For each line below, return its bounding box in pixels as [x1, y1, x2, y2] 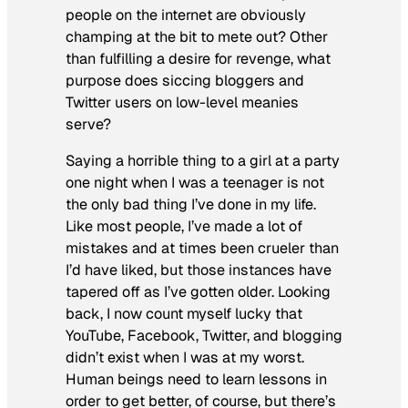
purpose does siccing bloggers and [66, 70, 304, 90]
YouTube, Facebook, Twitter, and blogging [66, 325, 342, 345]
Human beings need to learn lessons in [66, 369, 327, 389]
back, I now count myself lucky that [66, 303, 302, 323]
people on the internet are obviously [66, 5, 306, 25]
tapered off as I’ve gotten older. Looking [66, 281, 331, 301]
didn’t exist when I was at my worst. [66, 347, 304, 367]
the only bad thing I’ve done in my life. [66, 194, 316, 214]
